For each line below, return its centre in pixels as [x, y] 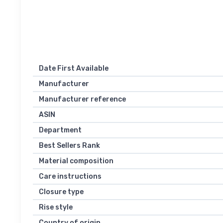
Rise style [56, 208]
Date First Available [74, 69]
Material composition [76, 161]
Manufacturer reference [82, 100]
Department [60, 130]
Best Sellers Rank [69, 146]
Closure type [61, 192]
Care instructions [70, 177]
